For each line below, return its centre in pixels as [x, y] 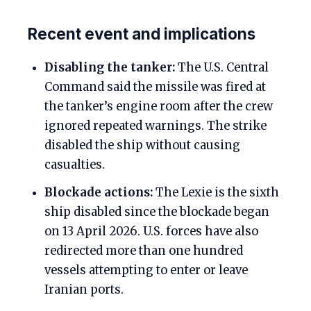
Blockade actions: [99, 193]
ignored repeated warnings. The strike [155, 126]
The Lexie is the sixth [216, 193]
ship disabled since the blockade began [157, 212]
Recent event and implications [142, 34]
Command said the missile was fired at [155, 87]
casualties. [75, 165]
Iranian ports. [84, 290]
